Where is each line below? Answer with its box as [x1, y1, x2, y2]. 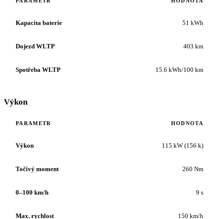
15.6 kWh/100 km [155, 66, 203, 73]
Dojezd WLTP [16, 42, 55, 50]
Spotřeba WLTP [16, 66, 61, 73]
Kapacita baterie [16, 19, 62, 26]
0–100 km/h [16, 188, 48, 196]
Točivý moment [16, 165, 59, 173]
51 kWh [182, 19, 203, 26]
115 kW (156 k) [162, 141, 203, 149]
